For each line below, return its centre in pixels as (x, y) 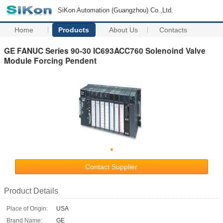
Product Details (31, 191)
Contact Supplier (111, 167)
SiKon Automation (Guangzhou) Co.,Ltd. (115, 10)
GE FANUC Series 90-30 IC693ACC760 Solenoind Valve (105, 50)
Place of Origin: (27, 208)
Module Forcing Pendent (50, 60)
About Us (124, 30)
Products (74, 30)
